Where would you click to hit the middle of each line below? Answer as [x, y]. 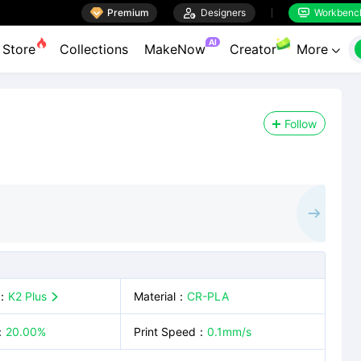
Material [155, 296]
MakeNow [175, 49]
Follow [301, 124]
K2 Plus [29, 296]
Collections [94, 49]
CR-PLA [208, 296]
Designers [221, 12]
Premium [128, 12]
